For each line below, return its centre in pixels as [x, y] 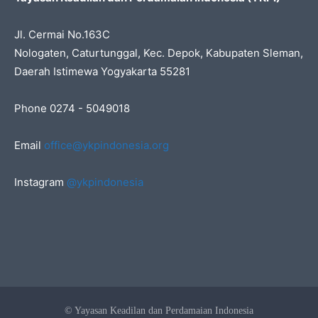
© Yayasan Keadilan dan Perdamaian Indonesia [159, 311]
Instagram [40, 182]
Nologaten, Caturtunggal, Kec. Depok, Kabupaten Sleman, [159, 53]
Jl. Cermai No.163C [62, 35]
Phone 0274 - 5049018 [72, 109]
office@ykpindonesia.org [106, 146]
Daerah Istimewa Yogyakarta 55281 [102, 72]
